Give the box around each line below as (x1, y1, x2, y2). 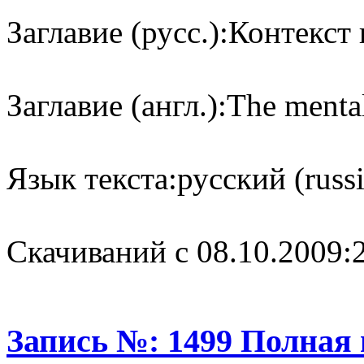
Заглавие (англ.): (6, 88, 227, 123)
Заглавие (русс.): (6, 15, 228, 50)
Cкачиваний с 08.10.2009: (6, 234, 352, 269)
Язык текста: (6, 161, 177, 196)
